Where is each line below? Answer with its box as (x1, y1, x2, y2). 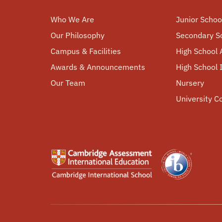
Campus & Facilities (51, 46, 121, 56)
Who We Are (51, 14, 94, 24)
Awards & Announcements (51, 62, 145, 72)
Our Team (51, 78, 85, 88)
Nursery (176, 78, 205, 88)
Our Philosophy (51, 30, 105, 40)
